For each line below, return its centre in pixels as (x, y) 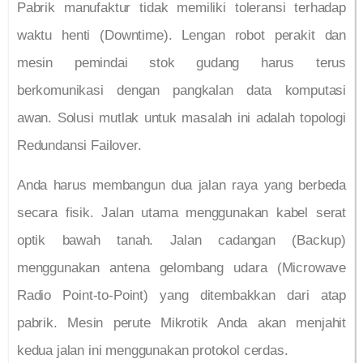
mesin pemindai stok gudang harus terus (181, 63)
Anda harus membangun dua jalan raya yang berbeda (181, 185)
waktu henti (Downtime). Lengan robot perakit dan (181, 36)
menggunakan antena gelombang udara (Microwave (181, 267)
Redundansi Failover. (79, 146)
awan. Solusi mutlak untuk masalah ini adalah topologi (181, 118)
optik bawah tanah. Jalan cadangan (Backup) (181, 240)
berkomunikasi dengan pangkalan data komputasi (181, 91)
